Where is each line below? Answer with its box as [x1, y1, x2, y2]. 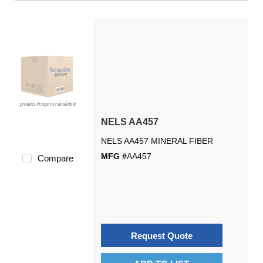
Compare [37, 153, 73, 163]
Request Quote [130, 230, 193, 241]
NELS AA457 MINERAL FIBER [100, 136, 213, 146]
